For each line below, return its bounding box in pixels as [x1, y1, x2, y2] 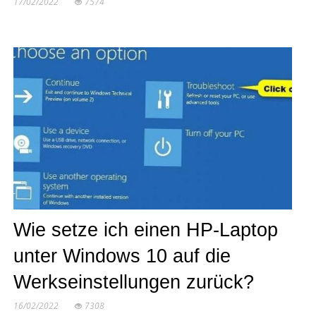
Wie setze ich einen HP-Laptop [13, 219, 278, 241]
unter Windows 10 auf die [13, 245, 231, 267]
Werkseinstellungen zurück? [13, 271, 254, 293]
